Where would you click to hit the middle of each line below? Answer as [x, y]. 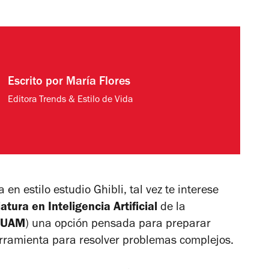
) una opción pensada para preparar [118, 225]
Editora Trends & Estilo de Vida [71, 101]
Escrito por [37, 83]
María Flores [98, 83]
